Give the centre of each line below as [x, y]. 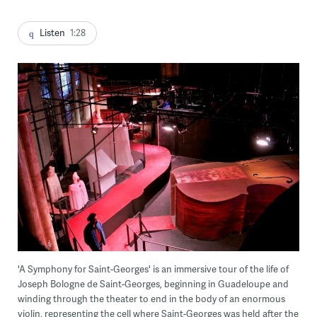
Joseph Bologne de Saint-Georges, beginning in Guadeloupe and [153, 283]
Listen [52, 33]
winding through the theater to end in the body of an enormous [151, 298]
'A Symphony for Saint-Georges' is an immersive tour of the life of [153, 269]
